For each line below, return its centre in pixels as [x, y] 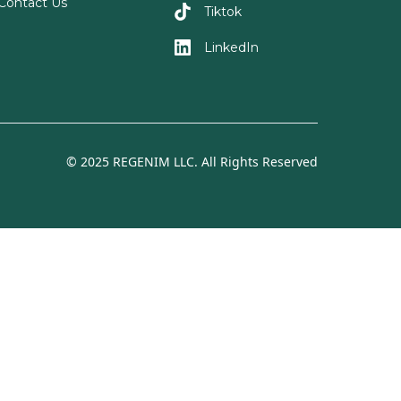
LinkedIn [231, 47]
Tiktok [222, 12]
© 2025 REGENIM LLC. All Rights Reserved [192, 162]
